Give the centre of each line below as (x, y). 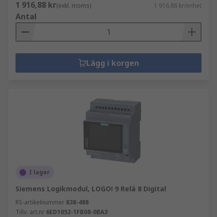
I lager (39, 172)
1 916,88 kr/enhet (178, 6)
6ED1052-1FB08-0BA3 (77, 212)
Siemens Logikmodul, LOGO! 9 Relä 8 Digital (91, 189)
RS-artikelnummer (40, 202)
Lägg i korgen (112, 63)
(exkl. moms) (74, 6)
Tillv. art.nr (30, 212)
